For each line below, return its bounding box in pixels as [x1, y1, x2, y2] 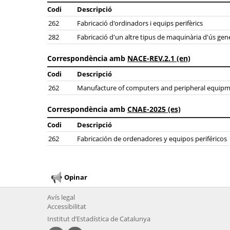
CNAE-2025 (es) [127, 104, 181, 114]
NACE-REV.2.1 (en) [127, 53, 190, 63]
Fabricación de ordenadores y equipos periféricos [77, 134, 227, 143]
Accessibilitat [47, 202, 86, 211]
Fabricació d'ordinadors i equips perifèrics [77, 18, 203, 28]
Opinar [64, 172, 87, 182]
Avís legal [47, 193, 75, 202]
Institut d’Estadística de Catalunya [47, 214, 150, 223]
